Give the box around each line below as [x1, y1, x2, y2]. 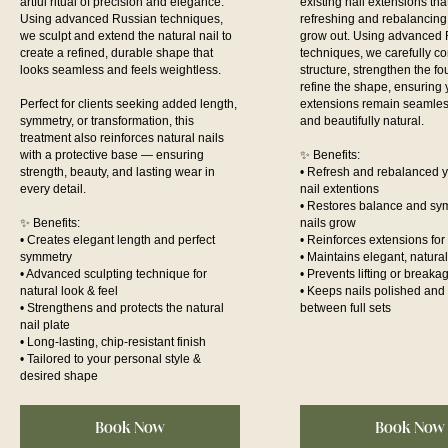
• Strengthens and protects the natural [20, 300, 224, 315]
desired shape [20, 368, 98, 383]
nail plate [20, 317, 70, 332]
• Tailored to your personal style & [20, 351, 201, 366]
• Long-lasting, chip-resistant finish [20, 334, 206, 349]
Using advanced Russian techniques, [20, 11, 223, 26]
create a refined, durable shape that [20, 45, 213, 60]
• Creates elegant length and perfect [20, 232, 215, 247]
